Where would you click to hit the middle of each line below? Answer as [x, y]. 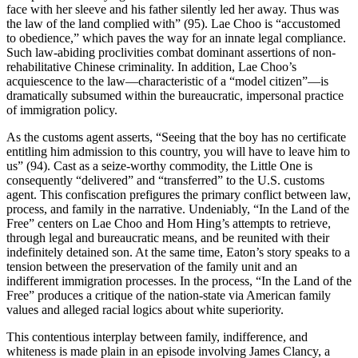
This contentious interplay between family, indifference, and [157, 336]
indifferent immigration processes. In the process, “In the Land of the [179, 280]
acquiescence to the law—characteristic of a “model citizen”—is [167, 81]
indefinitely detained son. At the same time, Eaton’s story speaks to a [178, 252]
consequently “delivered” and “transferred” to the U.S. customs [165, 180]
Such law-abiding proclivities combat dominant [127, 52]
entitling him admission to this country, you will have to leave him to [178, 151]
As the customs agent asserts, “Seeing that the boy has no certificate [176, 137]
